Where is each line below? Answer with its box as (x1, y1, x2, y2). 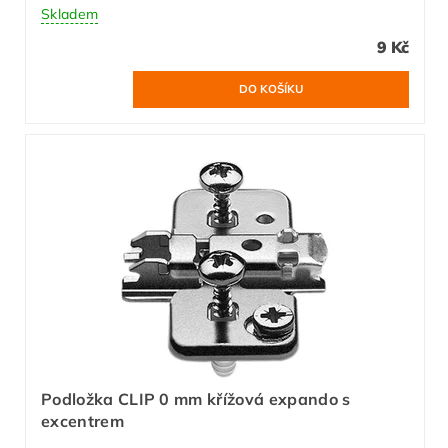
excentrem (41, 410, 124, 431)
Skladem (41, 4, 99, 23)
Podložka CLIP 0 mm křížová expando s (41, 388, 351, 409)
